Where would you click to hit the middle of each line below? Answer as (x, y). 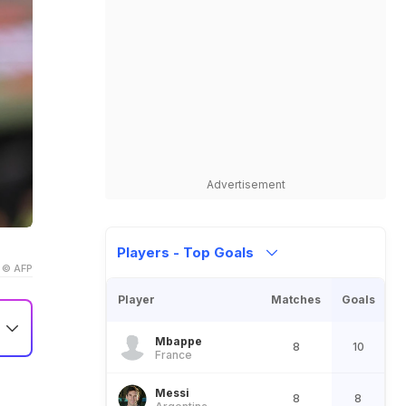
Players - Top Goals (187, 252)
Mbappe (179, 341)
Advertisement (246, 184)
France (174, 354)
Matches (296, 300)
